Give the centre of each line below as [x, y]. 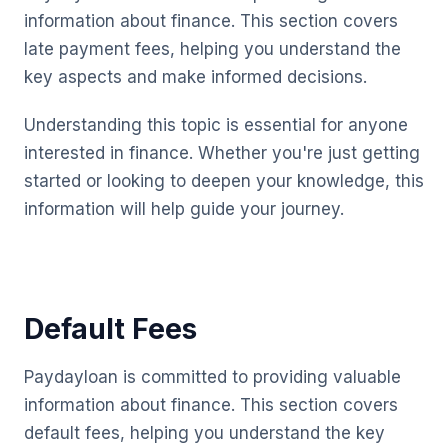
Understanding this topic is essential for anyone [216, 125]
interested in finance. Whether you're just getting [222, 153]
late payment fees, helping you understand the [212, 49]
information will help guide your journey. [184, 209]
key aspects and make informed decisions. [195, 77]
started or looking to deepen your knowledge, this [224, 181]
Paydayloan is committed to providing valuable [212, 377]
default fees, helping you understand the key [204, 433]
